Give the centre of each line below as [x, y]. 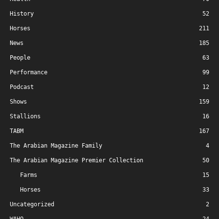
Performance [29, 72]
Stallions [25, 116]
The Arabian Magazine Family [56, 145]
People [20, 57]
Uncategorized [32, 204]
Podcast [22, 87]
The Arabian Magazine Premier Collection [77, 160]
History [22, 13]
